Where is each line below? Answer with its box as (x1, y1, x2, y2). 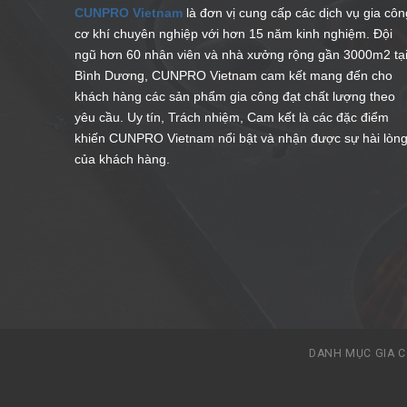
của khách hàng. (74, 151, 171, 166)
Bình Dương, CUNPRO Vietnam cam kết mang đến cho (74, 67, 393, 83)
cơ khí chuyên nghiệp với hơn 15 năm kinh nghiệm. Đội (74, 25, 393, 41)
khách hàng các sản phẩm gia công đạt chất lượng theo (74, 88, 396, 104)
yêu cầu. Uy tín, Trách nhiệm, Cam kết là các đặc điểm (74, 109, 390, 124)
